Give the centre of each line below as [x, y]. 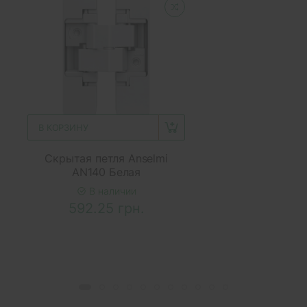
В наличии [111, 191]
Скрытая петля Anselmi [106, 158]
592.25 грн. [106, 208]
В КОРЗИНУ [63, 127]
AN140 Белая [106, 172]
